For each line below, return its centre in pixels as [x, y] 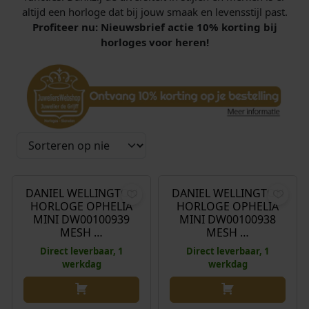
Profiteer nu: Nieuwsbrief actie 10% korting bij [154, 27]
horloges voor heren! [154, 42]
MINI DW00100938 [228, 219]
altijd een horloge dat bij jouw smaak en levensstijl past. [154, 12]
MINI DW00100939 [81, 219]
